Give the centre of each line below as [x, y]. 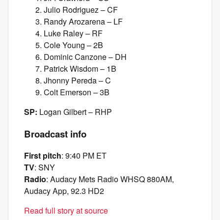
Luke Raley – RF [73, 33]
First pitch [43, 156]
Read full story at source [66, 211]
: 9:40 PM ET [84, 156]
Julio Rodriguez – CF [81, 9]
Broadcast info [55, 134]
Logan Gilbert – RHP [75, 111]
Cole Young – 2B [73, 45]
